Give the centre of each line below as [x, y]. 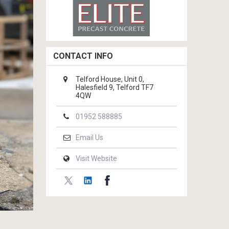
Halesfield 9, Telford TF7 [114, 87]
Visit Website [96, 158]
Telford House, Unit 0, [110, 79]
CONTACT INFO [83, 56]
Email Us [89, 138]
